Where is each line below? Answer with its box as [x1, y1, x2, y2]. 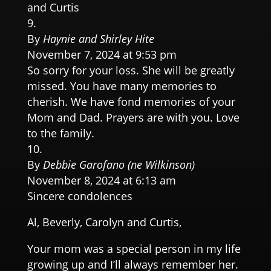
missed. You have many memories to [27, 78, 217, 93]
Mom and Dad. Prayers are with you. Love [27, 109, 240, 125]
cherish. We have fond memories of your [27, 94, 235, 109]
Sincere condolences [27, 188, 132, 203]
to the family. [27, 125, 94, 140]
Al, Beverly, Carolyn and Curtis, [27, 215, 181, 230]
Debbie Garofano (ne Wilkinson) [42, 157, 195, 172]
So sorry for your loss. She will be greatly [27, 62, 235, 77]
